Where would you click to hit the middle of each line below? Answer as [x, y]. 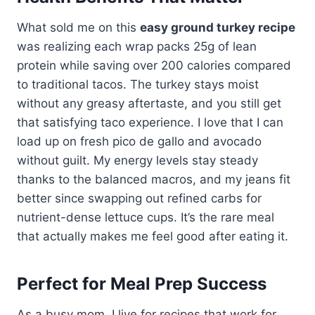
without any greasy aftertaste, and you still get [149, 103]
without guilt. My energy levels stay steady [137, 160]
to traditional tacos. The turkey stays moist [138, 84]
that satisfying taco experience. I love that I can [150, 122]
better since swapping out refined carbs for [139, 198]
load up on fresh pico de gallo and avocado [139, 141]
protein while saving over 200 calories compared [154, 65]
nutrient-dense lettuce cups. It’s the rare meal [146, 217]
